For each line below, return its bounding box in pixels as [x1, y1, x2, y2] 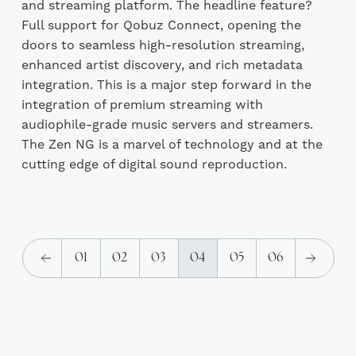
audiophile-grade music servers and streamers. [21, 117, 313, 133]
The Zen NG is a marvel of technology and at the [21, 137, 323, 153]
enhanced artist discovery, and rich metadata [21, 57, 303, 73]
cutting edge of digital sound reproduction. [21, 157, 287, 172]
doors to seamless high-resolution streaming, [21, 37, 304, 53]
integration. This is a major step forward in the [21, 77, 311, 93]
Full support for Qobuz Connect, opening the [21, 17, 301, 33]
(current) [196, 260, 249, 273]
